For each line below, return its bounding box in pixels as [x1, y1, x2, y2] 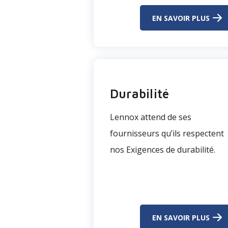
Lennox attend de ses [110, 111, 191, 123]
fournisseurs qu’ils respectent [110, 128, 224, 139]
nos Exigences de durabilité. [110, 144, 215, 155]
